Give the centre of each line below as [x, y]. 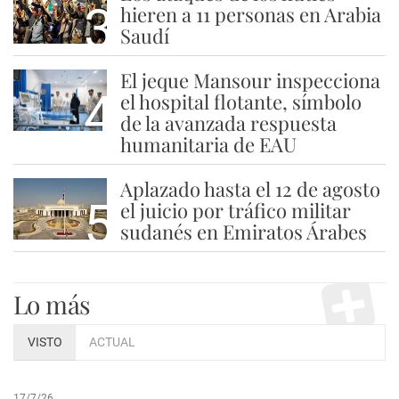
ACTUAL [112, 343]
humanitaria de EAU [208, 145]
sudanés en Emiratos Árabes [243, 232]
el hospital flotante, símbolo [240, 102]
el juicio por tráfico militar [235, 211]
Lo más [52, 305]
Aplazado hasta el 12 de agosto [250, 189]
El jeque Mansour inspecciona [250, 81]
